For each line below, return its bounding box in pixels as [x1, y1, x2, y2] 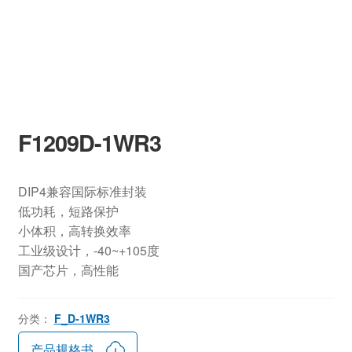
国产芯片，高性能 [17, 261, 119, 280]
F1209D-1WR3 [17, 126, 161, 159]
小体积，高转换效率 [17, 222, 131, 240]
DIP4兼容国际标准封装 [17, 182, 147, 201]
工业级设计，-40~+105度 [17, 241, 159, 260]
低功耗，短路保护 [17, 202, 119, 221]
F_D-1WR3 [53, 310, 110, 326]
